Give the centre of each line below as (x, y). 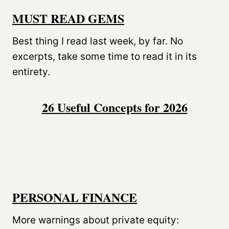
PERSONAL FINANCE (75, 197)
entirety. (31, 72)
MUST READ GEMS (68, 18)
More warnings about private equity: (96, 220)
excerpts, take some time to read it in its (105, 56)
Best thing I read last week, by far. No (98, 41)
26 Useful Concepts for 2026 (114, 107)
